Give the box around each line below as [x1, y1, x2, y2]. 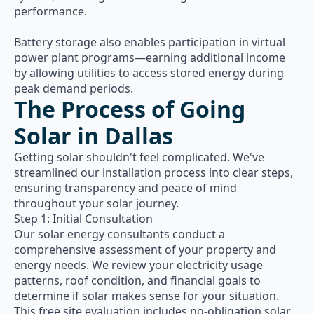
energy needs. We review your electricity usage [14, 257, 263, 273]
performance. [14, 4, 87, 19]
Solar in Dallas [14, 121, 173, 151]
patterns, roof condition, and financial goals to [14, 273, 261, 288]
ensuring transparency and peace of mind [14, 180, 237, 196]
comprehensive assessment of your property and [14, 242, 276, 257]
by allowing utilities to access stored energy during [14, 65, 284, 81]
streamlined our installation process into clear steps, [14, 165, 293, 180]
